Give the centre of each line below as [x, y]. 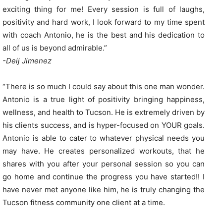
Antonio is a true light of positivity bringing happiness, [104, 99]
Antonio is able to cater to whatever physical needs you [104, 138]
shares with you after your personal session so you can [104, 164]
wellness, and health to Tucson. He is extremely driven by [104, 112]
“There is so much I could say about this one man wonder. [104, 86]
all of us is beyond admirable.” [55, 48]
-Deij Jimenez [27, 60]
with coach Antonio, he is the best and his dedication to [104, 35]
